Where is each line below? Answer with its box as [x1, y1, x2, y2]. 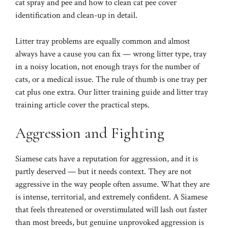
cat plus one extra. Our [15, 86, 94, 98]
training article [15, 99, 66, 110]
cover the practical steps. [66, 99, 150, 110]
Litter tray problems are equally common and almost [15, 35, 190, 47]
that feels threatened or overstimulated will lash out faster [15, 204, 207, 216]
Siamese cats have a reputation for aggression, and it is [15, 153, 198, 165]
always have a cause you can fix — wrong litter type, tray [15, 48, 207, 60]
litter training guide [94, 86, 160, 98]
